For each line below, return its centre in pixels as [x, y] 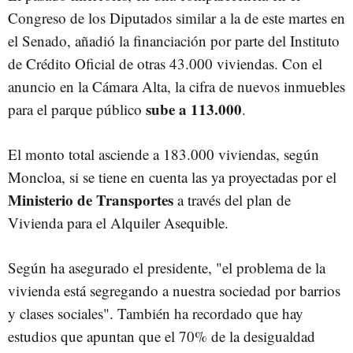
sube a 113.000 [194, 109]
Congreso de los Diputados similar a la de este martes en [176, 18]
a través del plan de [232, 200]
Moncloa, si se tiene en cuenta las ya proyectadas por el [172, 177]
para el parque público [77, 109]
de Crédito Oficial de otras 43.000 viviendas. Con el [165, 63]
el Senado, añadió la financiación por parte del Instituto [174, 41]
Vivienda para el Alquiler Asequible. [121, 223]
